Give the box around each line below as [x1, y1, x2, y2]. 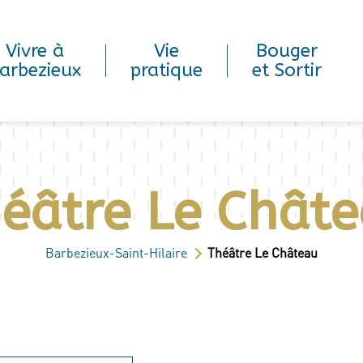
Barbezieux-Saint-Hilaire [45, 244, 187, 261]
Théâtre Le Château [207, 244, 318, 261]
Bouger [256, 40, 318, 62]
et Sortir [252, 59, 322, 81]
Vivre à [5, 40, 64, 62]
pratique [130, 59, 203, 81]
